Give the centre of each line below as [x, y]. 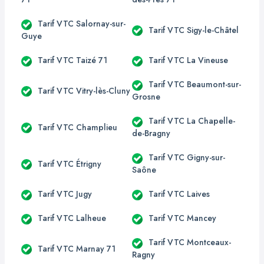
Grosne [146, 97]
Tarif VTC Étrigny [70, 164]
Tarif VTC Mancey [182, 218]
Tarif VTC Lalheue [72, 218]
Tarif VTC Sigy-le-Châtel [194, 30]
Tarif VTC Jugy [65, 194]
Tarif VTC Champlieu [77, 127]
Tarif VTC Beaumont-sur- [195, 84]
